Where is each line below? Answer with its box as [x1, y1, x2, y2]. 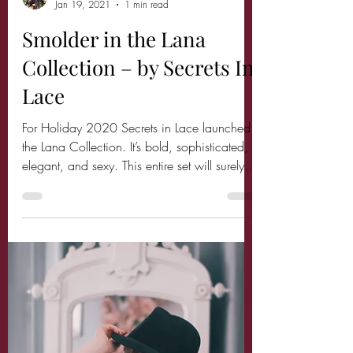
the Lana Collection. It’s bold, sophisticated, [22, 256, 248, 273]
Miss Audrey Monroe [55, 102, 140, 115]
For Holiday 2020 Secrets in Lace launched [22, 237, 251, 255]
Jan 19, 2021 [55, 116, 110, 129]
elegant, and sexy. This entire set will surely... [22, 275, 256, 292]
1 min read [124, 116, 169, 129]
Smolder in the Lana [22, 143, 206, 171]
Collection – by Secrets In [22, 172, 255, 199]
